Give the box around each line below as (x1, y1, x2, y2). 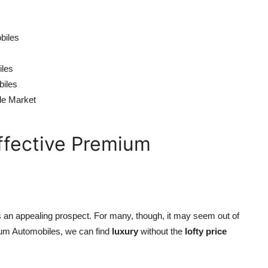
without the (138, 226, 185, 236)
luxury (112, 226, 138, 236)
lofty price (185, 226, 227, 236)
